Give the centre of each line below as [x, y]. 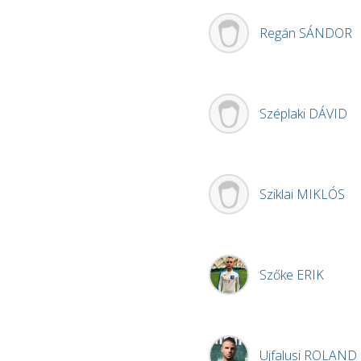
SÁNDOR [326, 33]
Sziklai [278, 195]
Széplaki [284, 114]
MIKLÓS [321, 195]
